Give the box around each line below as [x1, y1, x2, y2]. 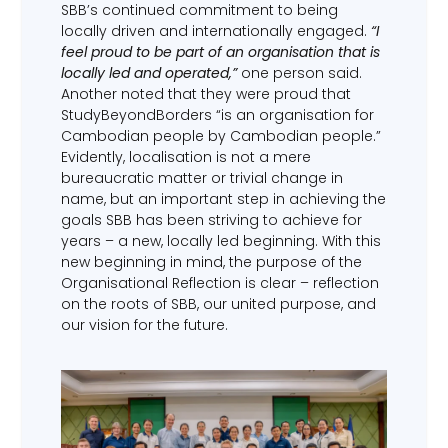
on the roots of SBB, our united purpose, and [60, 293, 376, 314]
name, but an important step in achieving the [60, 188, 386, 209]
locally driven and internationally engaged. [60, 20, 371, 41]
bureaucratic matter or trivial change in [60, 167, 343, 188]
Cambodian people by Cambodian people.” [60, 125, 381, 146]
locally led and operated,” [60, 62, 237, 83]
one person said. [236, 62, 362, 83]
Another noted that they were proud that [60, 83, 351, 104]
